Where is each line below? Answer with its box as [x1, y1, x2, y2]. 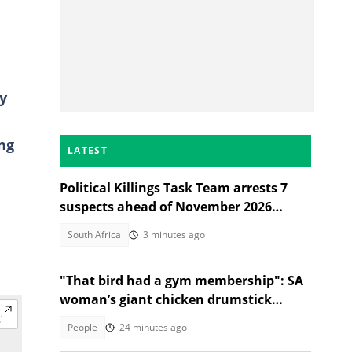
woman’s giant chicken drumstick [60, 291, 272, 308]
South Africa [68, 228, 121, 241]
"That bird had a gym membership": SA [60, 272, 303, 289]
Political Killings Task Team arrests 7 [60, 179, 288, 196]
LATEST [68, 144, 108, 157]
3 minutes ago [143, 228, 205, 241]
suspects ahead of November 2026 [60, 198, 272, 215]
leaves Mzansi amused [60, 310, 200, 327]
